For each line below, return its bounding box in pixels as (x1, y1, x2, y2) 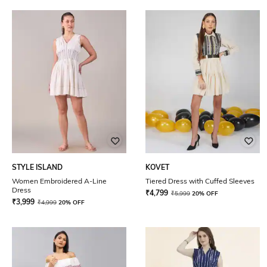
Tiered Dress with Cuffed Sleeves (145, 176, 254, 185)
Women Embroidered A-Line (12, 176, 107, 185)
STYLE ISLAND (12, 163, 63, 172)
